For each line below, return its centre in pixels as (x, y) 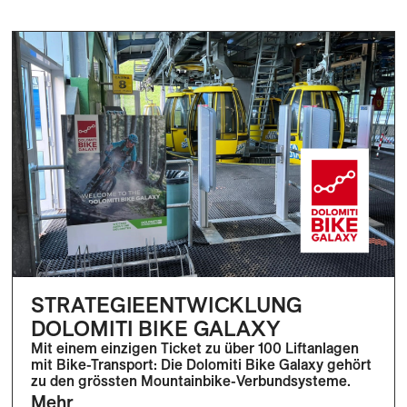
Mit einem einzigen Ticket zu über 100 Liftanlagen (195, 347)
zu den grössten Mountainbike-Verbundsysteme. (191, 380)
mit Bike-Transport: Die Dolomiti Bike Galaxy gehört (202, 364)
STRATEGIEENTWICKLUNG (167, 304)
